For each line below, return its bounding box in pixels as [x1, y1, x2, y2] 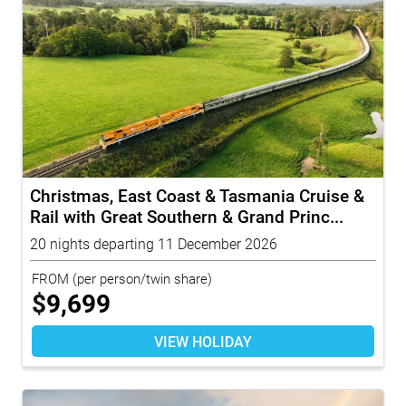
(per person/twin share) [69, 268, 212, 287]
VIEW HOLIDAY [154, 331, 252, 351]
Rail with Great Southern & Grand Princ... [30, 204, 343, 227]
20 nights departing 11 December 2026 [30, 233, 277, 253]
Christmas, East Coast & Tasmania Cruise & [30, 183, 364, 207]
